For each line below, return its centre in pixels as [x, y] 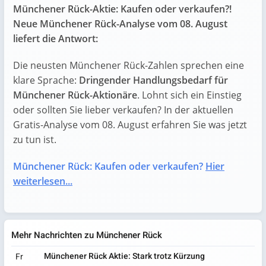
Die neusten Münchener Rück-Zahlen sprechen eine [129, 65]
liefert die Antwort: [56, 39]
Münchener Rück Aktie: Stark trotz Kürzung [124, 256]
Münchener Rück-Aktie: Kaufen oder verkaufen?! [122, 9]
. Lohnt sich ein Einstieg [189, 95]
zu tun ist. [35, 140]
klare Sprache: [46, 80]
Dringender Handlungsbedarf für [153, 80]
